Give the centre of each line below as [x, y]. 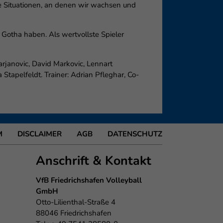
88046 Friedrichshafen [74, 213]
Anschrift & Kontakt [94, 161]
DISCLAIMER [40, 134]
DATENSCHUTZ [135, 134]
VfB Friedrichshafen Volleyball [89, 180]
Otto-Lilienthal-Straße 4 [76, 202]
